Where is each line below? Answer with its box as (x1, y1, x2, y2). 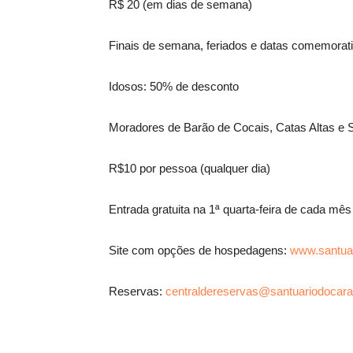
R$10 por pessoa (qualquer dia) (109, 162, 270, 175)
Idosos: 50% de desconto (109, 80, 239, 93)
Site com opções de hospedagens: (109, 243, 290, 257)
